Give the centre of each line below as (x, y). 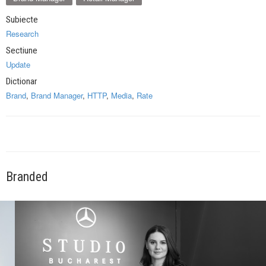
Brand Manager (57, 96)
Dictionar (21, 82)
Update (18, 65)
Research (22, 34)
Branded (27, 177)
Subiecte (22, 20)
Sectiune (22, 51)
